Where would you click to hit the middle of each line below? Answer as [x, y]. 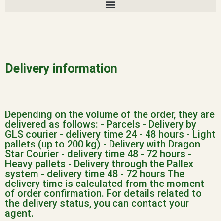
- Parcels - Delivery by [148, 124]
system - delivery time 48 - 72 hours [86, 174]
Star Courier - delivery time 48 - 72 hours [96, 154]
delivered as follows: [53, 124]
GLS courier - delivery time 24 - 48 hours [94, 134]
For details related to [154, 193]
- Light [200, 134]
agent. [19, 213]
